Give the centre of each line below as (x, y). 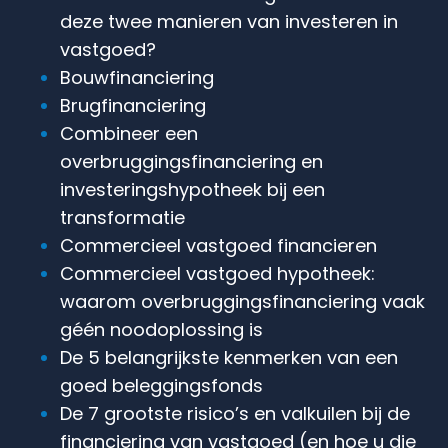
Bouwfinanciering (137, 77)
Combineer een (129, 133)
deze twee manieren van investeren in (229, 21)
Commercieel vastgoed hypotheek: (217, 273)
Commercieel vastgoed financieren (218, 245)
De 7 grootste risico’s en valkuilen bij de (235, 413)
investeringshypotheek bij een (192, 189)
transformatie (122, 217)
